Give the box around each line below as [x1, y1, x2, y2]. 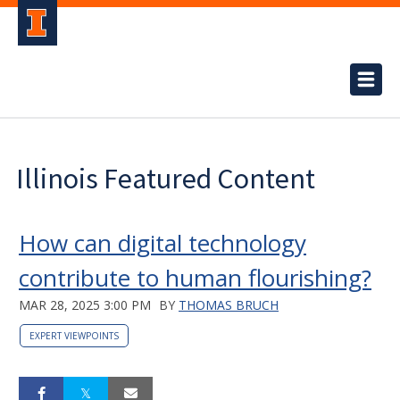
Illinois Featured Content [16, 161, 315, 196]
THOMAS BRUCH [179, 296, 279, 313]
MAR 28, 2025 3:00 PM [19, 296, 151, 313]
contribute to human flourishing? [19, 262, 371, 294]
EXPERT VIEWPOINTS [29, 329, 119, 342]
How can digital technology [19, 227, 306, 259]
